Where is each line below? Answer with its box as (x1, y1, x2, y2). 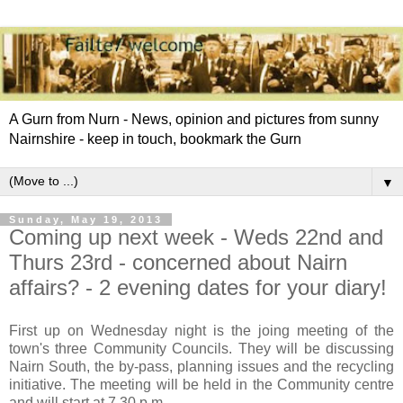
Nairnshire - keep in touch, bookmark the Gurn (9, 130, 301, 147)
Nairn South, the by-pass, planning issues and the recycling (9, 358, 394, 374)
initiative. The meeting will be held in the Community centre (9, 376, 394, 392)
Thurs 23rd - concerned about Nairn (9, 249, 347, 274)
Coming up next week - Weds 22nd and (9, 224, 383, 249)
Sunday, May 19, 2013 (9, 213, 163, 225)
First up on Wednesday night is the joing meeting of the (9, 322, 394, 338)
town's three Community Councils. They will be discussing (9, 340, 394, 356)
